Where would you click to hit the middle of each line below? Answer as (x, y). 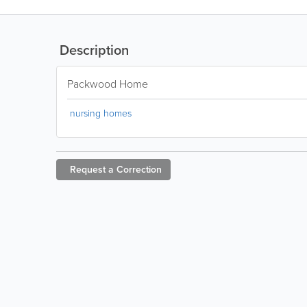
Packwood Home (108, 84)
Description (93, 50)
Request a (92, 169)
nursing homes (101, 113)
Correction (139, 169)
